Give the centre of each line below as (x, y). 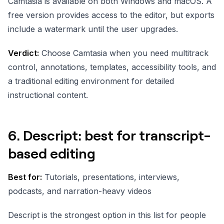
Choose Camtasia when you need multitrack (124, 53)
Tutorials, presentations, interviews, (111, 177)
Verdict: (23, 53)
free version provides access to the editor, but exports (111, 15)
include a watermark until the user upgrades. (93, 29)
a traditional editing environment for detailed (91, 81)
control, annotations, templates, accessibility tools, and (112, 67)
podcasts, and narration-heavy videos (80, 191)
